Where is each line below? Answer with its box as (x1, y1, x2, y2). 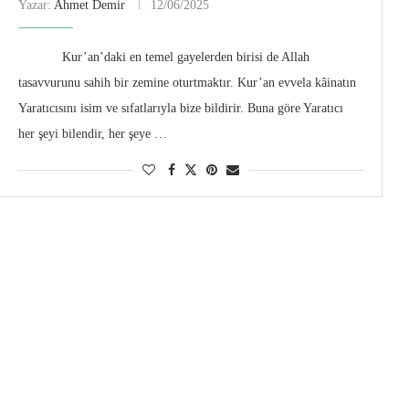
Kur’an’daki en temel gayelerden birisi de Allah (18, 50, 310, 65)
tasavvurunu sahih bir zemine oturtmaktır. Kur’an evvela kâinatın (18, 76, 357, 90)
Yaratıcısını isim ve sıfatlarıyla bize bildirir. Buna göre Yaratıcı (18, 101, 344, 116)
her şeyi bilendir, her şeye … (18, 127, 168, 142)
